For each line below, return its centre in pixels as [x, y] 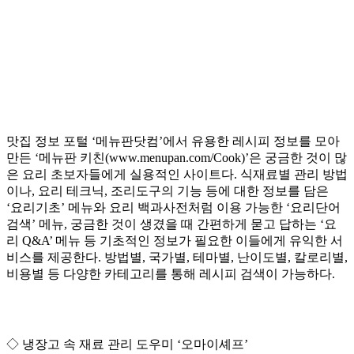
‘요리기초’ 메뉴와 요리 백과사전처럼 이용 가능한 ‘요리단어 [173, 208]
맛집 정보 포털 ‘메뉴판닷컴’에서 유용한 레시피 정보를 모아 [173, 141]
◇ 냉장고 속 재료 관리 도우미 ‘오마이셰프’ [127, 345]
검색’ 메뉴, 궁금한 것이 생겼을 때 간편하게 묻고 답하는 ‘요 [171, 224]
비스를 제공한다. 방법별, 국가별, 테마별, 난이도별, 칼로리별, [177, 258]
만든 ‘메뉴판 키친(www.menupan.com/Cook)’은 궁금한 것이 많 [177, 158]
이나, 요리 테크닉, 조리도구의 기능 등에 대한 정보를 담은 [168, 191]
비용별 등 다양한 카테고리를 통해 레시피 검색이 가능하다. [171, 274]
